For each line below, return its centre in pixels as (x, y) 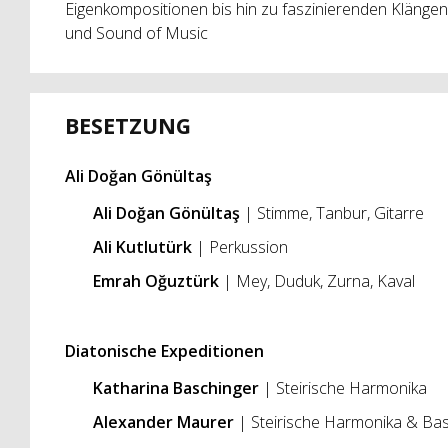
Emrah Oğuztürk (157, 280)
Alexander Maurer (165, 421)
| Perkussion (239, 246)
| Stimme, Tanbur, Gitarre (331, 212)
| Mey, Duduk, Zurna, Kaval (318, 280)
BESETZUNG (127, 126)
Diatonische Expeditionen (164, 351)
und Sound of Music (136, 33)
